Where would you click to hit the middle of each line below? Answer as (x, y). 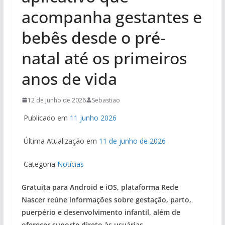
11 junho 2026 (93, 118)
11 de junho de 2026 (132, 141)
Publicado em (45, 118)
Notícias (70, 164)
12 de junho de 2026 (57, 100)
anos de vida (69, 78)
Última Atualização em (60, 141)
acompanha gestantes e (111, 17)
